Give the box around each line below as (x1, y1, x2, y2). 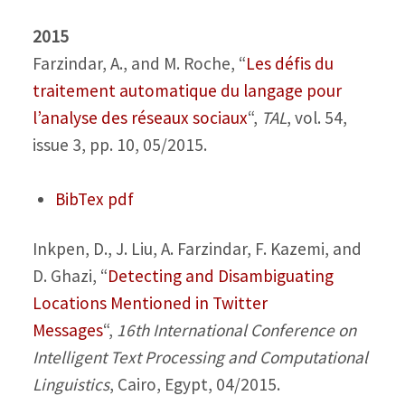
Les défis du (245, 52, 334, 74)
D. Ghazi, (32, 265, 100, 287)
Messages (32, 319, 103, 342)
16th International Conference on (116, 319, 356, 342)
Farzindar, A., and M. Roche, (32, 52, 239, 74)
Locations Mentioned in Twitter (32, 292, 268, 315)
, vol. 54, (286, 106, 347, 128)
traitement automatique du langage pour (32, 79, 342, 101)
